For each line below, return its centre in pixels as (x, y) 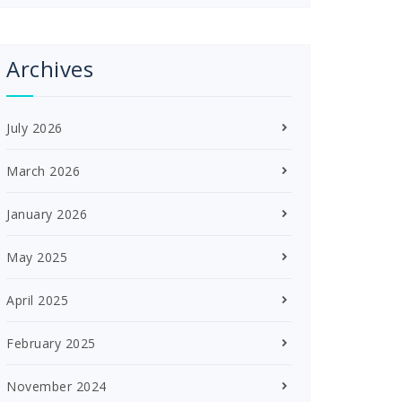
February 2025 (51, 343)
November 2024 (57, 386)
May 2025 (37, 257)
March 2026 (43, 170)
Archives (50, 68)
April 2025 (37, 300)
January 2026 (47, 214)
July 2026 (35, 127)
